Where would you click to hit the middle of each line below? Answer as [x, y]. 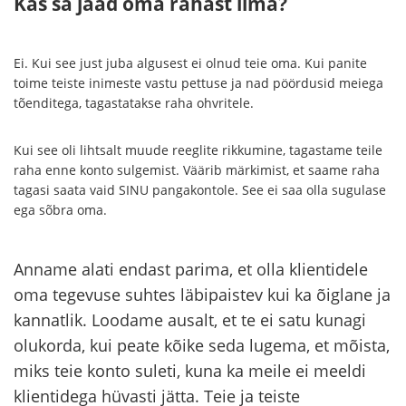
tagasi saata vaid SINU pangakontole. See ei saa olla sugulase [200, 189]
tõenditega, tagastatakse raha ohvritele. [134, 102]
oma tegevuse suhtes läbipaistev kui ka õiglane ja [202, 294]
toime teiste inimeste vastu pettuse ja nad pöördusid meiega [198, 82]
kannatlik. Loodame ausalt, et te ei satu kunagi [190, 319]
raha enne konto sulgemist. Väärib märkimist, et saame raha [197, 169]
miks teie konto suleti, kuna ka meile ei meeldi [190, 370]
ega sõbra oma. [60, 209]
